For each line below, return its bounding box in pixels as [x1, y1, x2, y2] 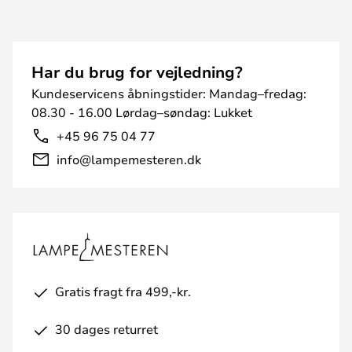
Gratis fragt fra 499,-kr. [55, 283, 191, 299]
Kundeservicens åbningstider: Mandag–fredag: [31, 85, 306, 101]
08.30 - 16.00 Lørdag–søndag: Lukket [31, 104, 252, 120]
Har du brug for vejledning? [31, 61, 243, 82]
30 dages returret [55, 321, 158, 337]
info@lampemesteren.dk [57, 151, 201, 167]
